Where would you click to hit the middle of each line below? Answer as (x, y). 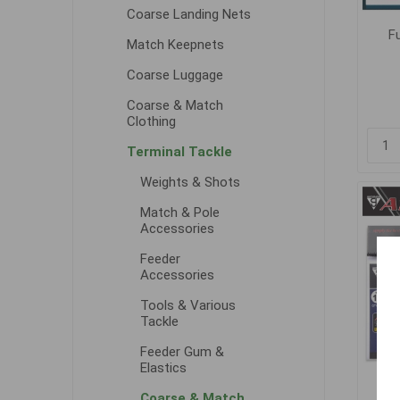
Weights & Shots (190, 182)
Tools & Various (187, 305)
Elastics (163, 368)
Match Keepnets (175, 45)
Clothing (151, 121)
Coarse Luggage (175, 75)
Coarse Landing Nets (188, 14)
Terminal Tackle (179, 152)
